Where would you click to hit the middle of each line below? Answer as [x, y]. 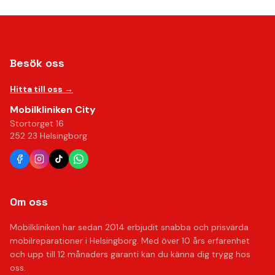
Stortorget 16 [37, 123]
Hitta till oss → [41, 89]
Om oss [29, 202]
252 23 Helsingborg [48, 136]
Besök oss [37, 63]
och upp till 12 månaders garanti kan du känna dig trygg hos [130, 254]
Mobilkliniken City [53, 110]
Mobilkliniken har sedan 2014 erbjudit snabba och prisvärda [129, 227]
